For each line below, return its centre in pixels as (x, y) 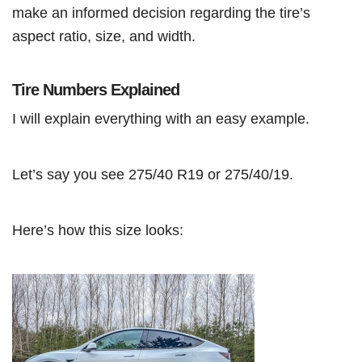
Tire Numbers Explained (96, 90)
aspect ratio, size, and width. (106, 36)
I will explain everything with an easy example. (161, 118)
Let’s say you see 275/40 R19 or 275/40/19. (153, 174)
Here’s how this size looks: (98, 230)
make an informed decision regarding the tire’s (161, 13)
